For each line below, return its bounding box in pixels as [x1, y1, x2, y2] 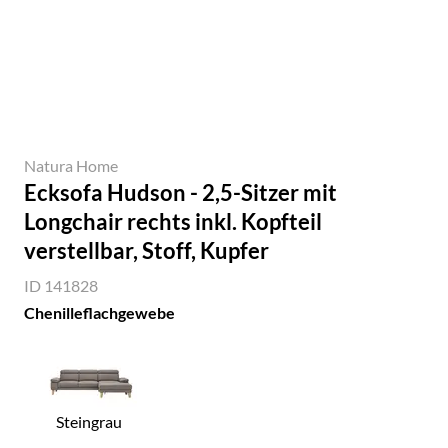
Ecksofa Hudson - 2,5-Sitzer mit [24, 179, 337, 206]
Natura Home [24, 156, 118, 175]
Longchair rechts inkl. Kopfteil [24, 208, 322, 235]
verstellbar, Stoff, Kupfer [24, 237, 269, 264]
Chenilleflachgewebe [24, 303, 175, 322]
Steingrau [56, 411, 123, 431]
